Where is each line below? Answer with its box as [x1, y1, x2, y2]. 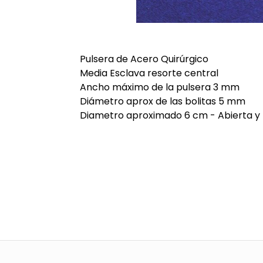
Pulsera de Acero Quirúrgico [79, 52, 208, 66]
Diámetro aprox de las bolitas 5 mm [79, 95, 245, 109]
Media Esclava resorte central [79, 66, 218, 80]
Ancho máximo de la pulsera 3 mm [79, 80, 240, 95]
